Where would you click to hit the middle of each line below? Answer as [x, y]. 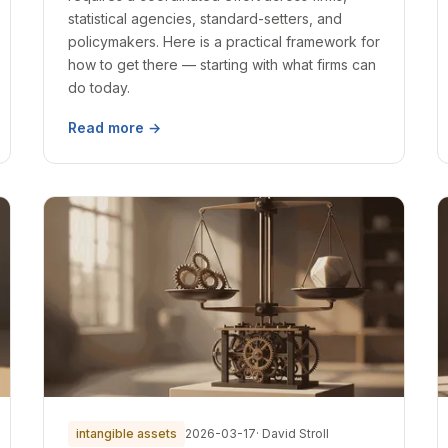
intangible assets [126, 433]
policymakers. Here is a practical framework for [223, 41]
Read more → [114, 127]
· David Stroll [292, 433]
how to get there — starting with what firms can [221, 64]
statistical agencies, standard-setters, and [204, 18]
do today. [98, 87]
